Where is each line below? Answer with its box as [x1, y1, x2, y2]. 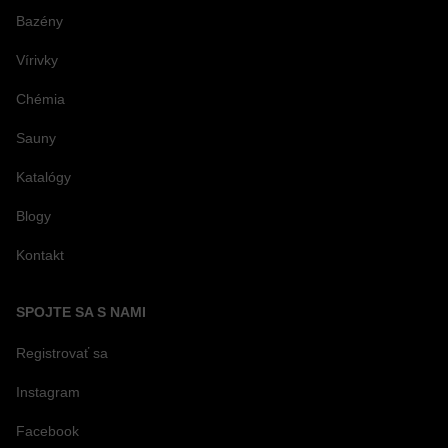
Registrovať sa [16, 345, 108, 362]
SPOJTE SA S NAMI [16, 304, 146, 321]
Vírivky [16, 52, 58, 69]
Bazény [16, 13, 63, 30]
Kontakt [16, 247, 64, 264]
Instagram [16, 384, 80, 401]
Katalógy [16, 169, 71, 186]
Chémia [16, 91, 65, 108]
